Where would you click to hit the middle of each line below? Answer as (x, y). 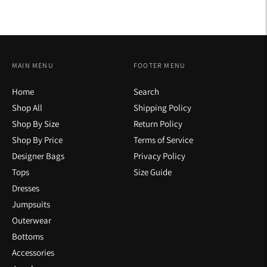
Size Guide (153, 172)
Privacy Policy (159, 156)
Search (146, 91)
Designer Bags (38, 156)
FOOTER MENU (160, 65)
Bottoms (28, 236)
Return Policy (158, 123)
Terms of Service (163, 139)
